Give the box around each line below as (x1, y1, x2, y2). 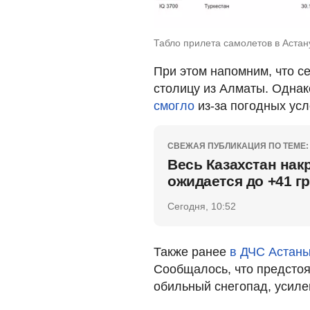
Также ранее (154, 244, 230, 259)
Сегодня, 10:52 (167, 200, 236, 212)
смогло (154, 98, 194, 113)
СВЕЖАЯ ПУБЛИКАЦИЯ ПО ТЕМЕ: (167, 140, 309, 151)
